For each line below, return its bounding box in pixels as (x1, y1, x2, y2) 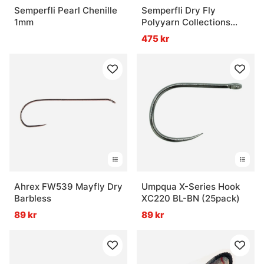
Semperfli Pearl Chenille (14, 5, 117, 16)
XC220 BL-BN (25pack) (141, 193, 240, 204)
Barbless (14, 193, 51, 204)
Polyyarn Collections (141, 16, 230, 28)
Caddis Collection (141, 28, 217, 40)
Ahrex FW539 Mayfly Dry (14, 181, 123, 193)
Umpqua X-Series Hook (141, 181, 240, 193)
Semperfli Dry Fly (141, 5, 216, 16)
